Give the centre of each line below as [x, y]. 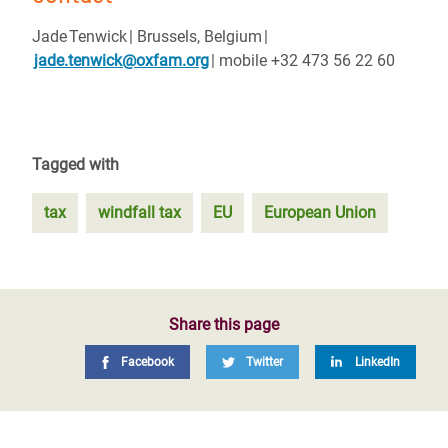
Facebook [147, 362]
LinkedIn [377, 362]
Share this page [224, 324]
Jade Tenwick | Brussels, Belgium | [150, 36]
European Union [320, 212]
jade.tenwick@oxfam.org [121, 60]
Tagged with [75, 164]
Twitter [264, 362]
